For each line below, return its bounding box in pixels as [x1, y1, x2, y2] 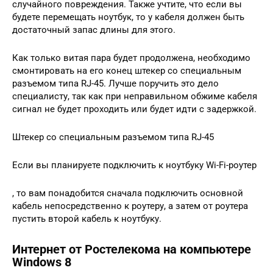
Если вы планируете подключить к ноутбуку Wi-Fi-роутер [12, 159, 257, 171]
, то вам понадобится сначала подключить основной [12, 187, 243, 199]
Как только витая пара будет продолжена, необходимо [12, 52, 250, 63]
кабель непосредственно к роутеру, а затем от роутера [12, 200, 248, 211]
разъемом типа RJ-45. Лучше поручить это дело [12, 77, 219, 89]
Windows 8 [12, 255, 71, 269]
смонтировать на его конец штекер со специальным [12, 65, 241, 76]
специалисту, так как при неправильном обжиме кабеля [12, 90, 257, 102]
